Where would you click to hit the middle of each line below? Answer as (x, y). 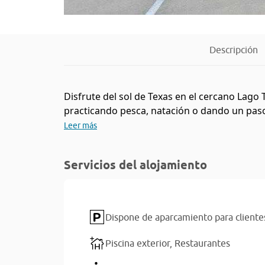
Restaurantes (202, 243)
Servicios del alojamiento (135, 165)
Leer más (80, 125)
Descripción (233, 50)
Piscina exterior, (140, 243)
